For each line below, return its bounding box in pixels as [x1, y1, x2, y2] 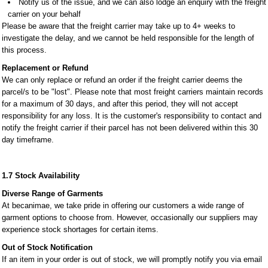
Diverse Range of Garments [2, 189, 103, 198]
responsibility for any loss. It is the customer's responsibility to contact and [2, 111, 261, 120]
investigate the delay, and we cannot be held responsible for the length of [2, 33, 254, 42]
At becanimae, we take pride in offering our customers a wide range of [2, 201, 244, 210]
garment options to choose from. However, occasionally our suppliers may [2, 213, 258, 222]
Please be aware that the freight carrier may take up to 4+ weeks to [2, 22, 235, 31]
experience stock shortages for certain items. [2, 225, 159, 234]
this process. [2, 45, 47, 54]
